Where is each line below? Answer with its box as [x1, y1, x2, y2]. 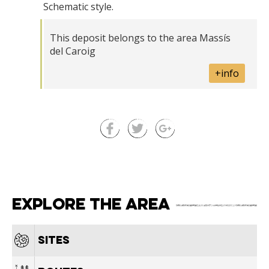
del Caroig [50, 44, 95, 58]
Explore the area [12, 198, 170, 213]
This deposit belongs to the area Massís [50, 31, 231, 44]
